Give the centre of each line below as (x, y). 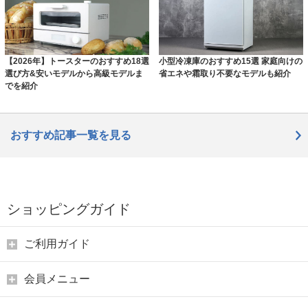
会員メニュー (57, 278)
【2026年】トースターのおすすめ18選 (77, 61)
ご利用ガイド (57, 243)
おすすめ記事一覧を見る (71, 135)
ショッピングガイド (69, 209)
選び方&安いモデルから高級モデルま (74, 73)
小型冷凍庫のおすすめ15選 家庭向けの (230, 61)
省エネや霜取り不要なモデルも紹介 (224, 73)
